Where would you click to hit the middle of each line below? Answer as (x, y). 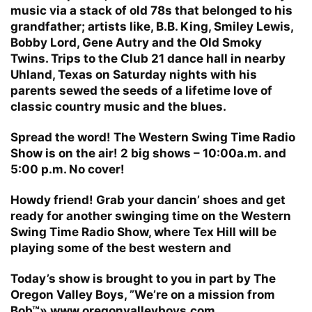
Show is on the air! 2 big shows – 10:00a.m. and (148, 153)
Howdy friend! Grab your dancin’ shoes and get (148, 200)
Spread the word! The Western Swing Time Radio (153, 137)
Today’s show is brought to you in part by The (143, 278)
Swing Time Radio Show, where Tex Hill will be (143, 232)
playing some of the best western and (121, 248)
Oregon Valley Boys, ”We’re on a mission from (143, 294)
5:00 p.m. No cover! (68, 169)
